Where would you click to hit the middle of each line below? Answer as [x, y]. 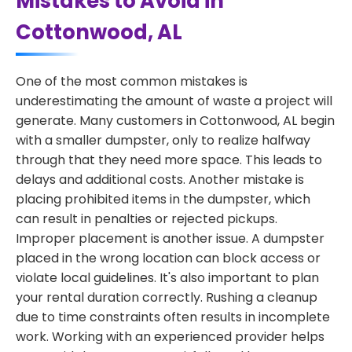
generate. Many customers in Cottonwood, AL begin [175, 121]
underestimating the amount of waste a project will [174, 101]
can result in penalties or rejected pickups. [147, 219]
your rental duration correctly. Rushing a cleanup [167, 297]
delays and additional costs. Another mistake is [160, 180]
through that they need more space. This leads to [169, 160]
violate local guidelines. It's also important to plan [167, 278]
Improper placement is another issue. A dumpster [170, 238]
